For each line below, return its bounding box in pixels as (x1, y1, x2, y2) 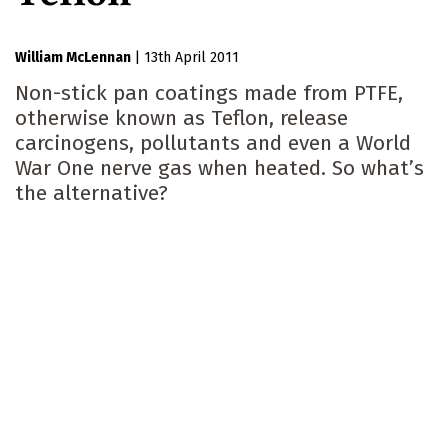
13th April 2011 (144, 49, 239, 67)
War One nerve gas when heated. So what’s (15, 155, 424, 182)
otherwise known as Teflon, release (15, 105, 348, 132)
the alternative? (15, 180, 168, 207)
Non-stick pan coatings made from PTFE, (15, 80, 403, 107)
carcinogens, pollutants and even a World (15, 130, 411, 157)
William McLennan (15, 49, 131, 67)
